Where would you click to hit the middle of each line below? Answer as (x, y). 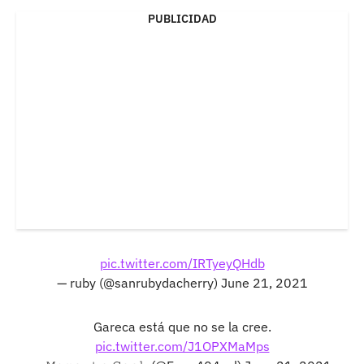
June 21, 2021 (264, 282)
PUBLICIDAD (182, 18)
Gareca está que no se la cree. (182, 326)
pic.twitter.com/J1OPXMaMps (182, 346)
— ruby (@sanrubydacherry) (139, 282)
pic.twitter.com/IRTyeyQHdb (182, 263)
